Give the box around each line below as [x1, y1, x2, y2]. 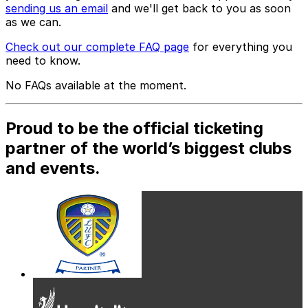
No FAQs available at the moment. [5, 78, 186, 92]
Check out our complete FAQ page [5, 39, 189, 54]
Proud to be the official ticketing [5, 118, 263, 138]
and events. [5, 157, 100, 178]
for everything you [189, 39, 292, 54]
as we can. [5, 14, 61, 29]
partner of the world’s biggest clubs [5, 137, 291, 158]
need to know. [5, 53, 80, 67]
